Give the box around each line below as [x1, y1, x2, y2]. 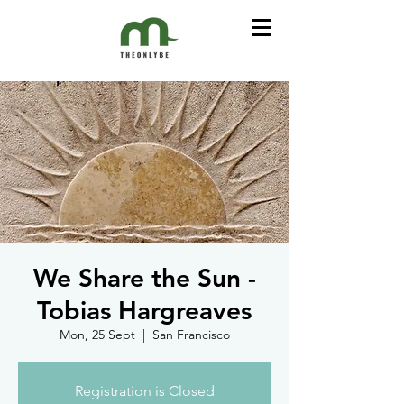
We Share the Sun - [32, 262, 256, 293]
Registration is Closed [74, 382, 215, 399]
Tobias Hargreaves [37, 295, 252, 326]
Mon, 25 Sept [59, 326, 135, 343]
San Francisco [151, 326, 230, 343]
